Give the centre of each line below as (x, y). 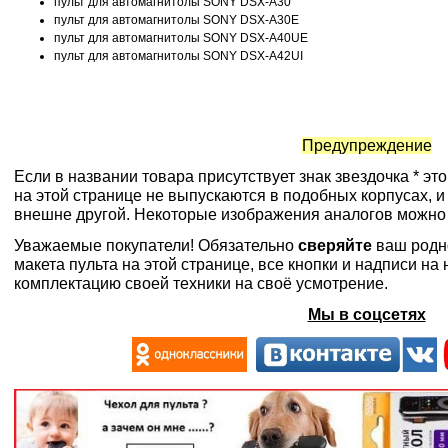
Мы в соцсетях (366, 314)
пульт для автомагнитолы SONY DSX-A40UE (181, 38)
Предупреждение (366, 145)
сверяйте (335, 245)
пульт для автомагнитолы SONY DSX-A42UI (178, 56)
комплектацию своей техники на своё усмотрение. (203, 283)
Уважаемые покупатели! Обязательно (156, 245)
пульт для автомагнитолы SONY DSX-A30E (176, 20)
